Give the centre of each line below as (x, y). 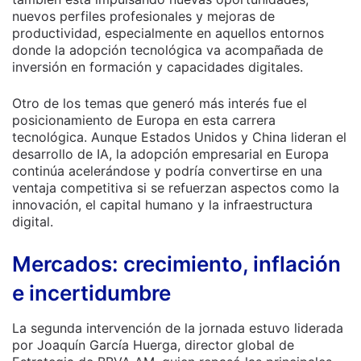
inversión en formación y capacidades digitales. (158, 67)
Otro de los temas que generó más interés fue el (160, 103)
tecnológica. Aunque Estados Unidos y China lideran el (179, 137)
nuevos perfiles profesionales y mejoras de (143, 16)
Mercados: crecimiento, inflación (176, 264)
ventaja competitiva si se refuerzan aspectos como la (176, 188)
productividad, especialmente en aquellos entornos (168, 33)
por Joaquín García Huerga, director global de (153, 345)
